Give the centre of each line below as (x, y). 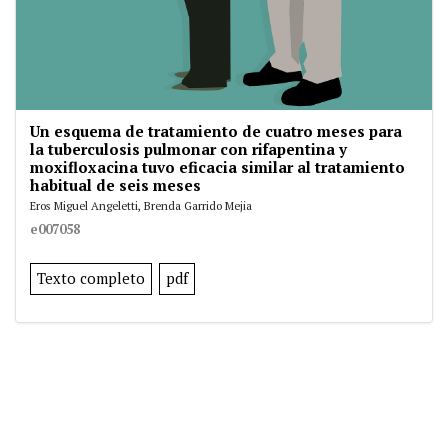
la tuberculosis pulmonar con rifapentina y (188, 148)
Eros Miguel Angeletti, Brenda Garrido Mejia (141, 205)
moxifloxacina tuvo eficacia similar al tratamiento (217, 166)
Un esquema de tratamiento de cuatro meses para (216, 130)
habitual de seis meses (115, 184)
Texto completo (91, 278)
